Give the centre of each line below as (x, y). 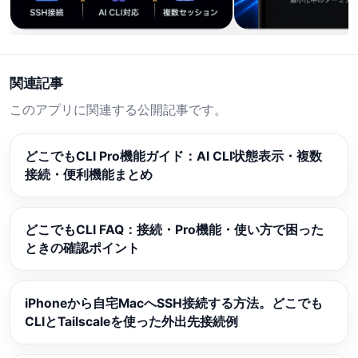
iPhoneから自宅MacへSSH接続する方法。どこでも (174, 304)
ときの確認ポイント (82, 249)
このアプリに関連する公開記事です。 (118, 110)
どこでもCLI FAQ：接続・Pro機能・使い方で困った (174, 230)
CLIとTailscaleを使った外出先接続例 (131, 322)
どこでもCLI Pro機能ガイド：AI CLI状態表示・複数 (173, 157)
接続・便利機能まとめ (89, 175)
